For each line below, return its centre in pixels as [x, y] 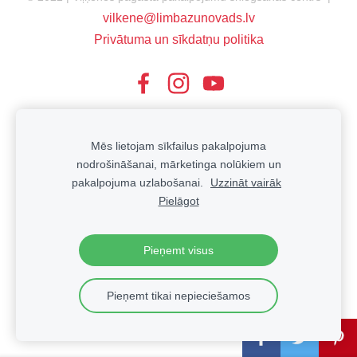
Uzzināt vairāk [246, 182]
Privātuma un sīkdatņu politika [178, 39]
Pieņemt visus [178, 250]
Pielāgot [178, 201]
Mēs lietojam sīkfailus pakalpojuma [178, 146]
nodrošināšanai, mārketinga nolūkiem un [178, 164]
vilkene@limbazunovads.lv [178, 18]
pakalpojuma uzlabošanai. [139, 182]
